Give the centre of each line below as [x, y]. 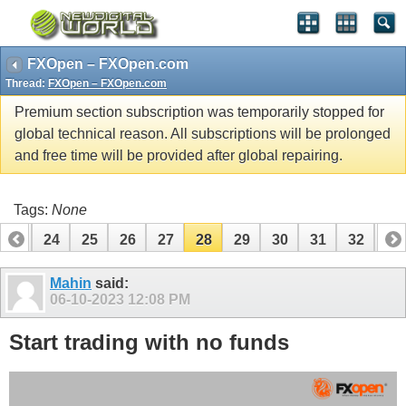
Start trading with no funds [149, 342]
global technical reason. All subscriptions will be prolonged [203, 134]
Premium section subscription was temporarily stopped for [199, 112]
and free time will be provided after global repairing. [179, 156]
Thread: [27, 83]
